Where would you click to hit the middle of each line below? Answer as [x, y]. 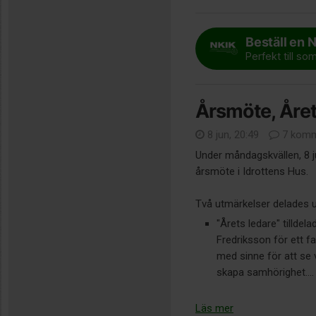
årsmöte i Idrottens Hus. [252, 172]
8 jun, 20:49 [233, 135]
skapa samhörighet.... [265, 273]
